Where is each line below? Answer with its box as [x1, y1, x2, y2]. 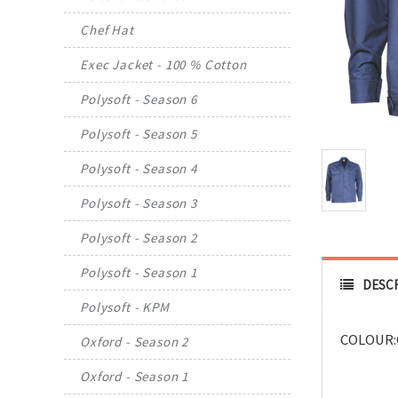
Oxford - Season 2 [80, 333, 189, 351]
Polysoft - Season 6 [80, 91, 197, 108]
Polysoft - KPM [80, 298, 170, 316]
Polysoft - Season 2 [80, 229, 197, 247]
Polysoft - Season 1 [80, 264, 197, 282]
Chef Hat [80, 21, 134, 39]
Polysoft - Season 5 [80, 125, 197, 143]
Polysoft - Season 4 [80, 160, 197, 178]
